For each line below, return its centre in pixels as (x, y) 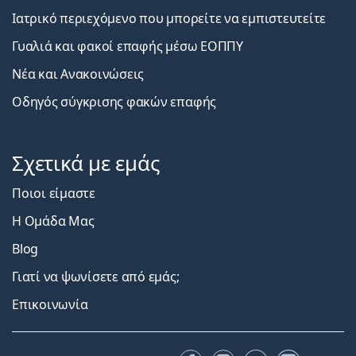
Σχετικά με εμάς (86, 164)
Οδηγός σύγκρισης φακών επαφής (114, 102)
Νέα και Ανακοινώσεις (78, 74)
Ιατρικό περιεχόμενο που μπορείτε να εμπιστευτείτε (169, 19)
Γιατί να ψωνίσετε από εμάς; (96, 277)
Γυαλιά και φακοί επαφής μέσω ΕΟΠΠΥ (128, 46)
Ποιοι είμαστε (54, 193)
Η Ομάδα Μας (53, 221)
